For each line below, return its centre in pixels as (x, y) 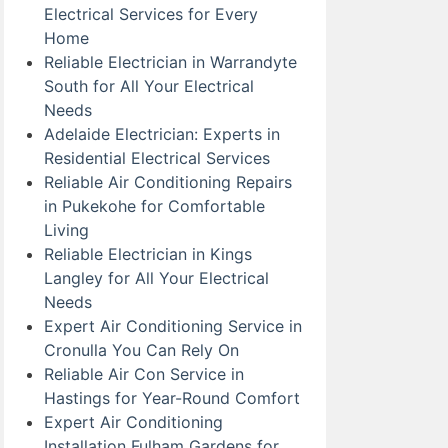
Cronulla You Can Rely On (141, 350)
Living (66, 230)
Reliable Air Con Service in (144, 374)
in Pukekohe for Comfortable (154, 206)
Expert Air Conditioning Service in (173, 326)
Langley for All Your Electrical (156, 278)
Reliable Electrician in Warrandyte (170, 62)
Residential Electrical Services (157, 158)
